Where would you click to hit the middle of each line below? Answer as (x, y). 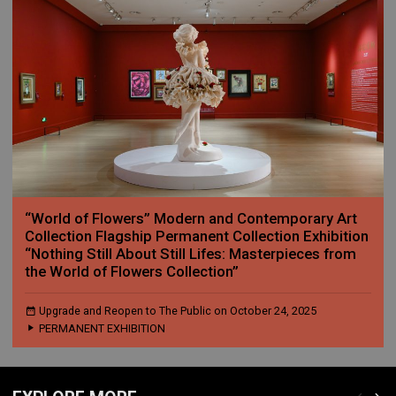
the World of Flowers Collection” (132, 272)
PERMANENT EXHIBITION (102, 329)
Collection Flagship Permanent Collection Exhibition (197, 236)
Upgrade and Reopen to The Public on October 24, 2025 (177, 311)
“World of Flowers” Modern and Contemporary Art (191, 219)
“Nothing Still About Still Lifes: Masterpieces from (190, 254)
